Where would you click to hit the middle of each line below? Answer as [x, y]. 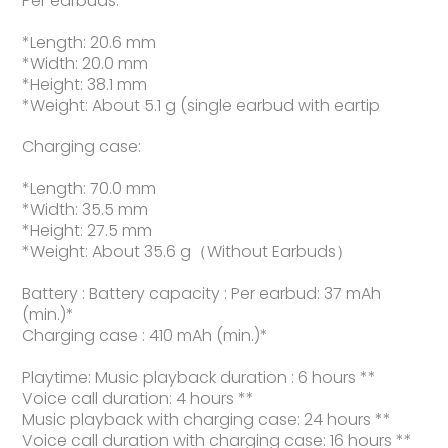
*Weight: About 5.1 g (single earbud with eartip [201, 105]
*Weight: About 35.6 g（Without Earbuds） [187, 252]
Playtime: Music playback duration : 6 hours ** [199, 377]
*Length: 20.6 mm [89, 42]
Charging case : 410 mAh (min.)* [145, 335]
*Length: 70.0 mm [89, 189]
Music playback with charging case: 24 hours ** [207, 419]
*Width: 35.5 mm [85, 210]
